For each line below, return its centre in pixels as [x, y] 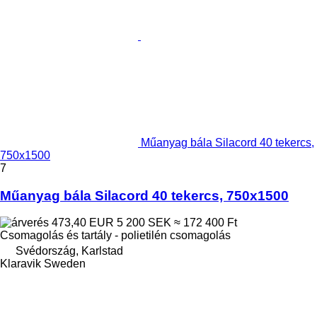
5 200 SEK [144, 223]
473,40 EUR [83, 223]
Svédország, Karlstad [69, 251]
